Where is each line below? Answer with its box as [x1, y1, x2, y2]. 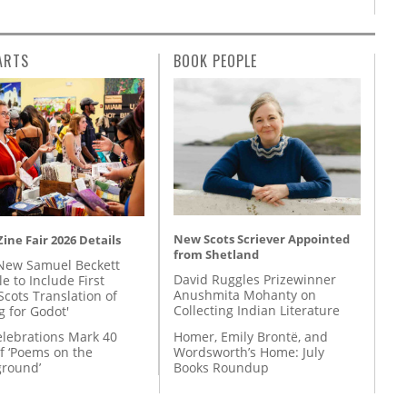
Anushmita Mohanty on [174, 286, 316, 304]
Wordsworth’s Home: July [174, 342, 324, 361]
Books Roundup [174, 358, 269, 376]
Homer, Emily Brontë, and [174, 327, 328, 345]
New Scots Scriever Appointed [174, 231, 350, 248]
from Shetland [174, 246, 259, 263]
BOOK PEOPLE [174, 50, 257, 73]
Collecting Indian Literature [174, 302, 340, 320]
